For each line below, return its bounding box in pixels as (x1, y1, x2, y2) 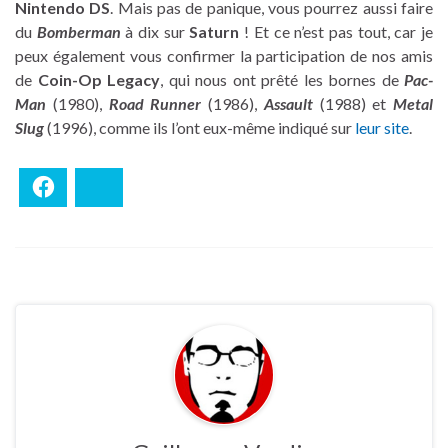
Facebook (57, 178, 117, 196)
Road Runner (108, 93, 202, 113)
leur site (355, 117, 409, 137)
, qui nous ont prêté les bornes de (160, 69, 404, 89)
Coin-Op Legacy (37, 69, 160, 89)
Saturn (189, 21, 240, 41)
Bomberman (36, 21, 121, 41)
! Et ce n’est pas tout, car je (239, 21, 434, 41)
